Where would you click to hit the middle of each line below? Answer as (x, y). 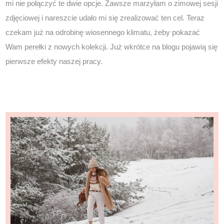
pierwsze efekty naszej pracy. (54, 61)
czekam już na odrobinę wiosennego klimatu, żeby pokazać (103, 32)
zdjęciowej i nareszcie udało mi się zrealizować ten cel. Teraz (105, 18)
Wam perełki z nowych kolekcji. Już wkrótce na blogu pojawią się (112, 47)
